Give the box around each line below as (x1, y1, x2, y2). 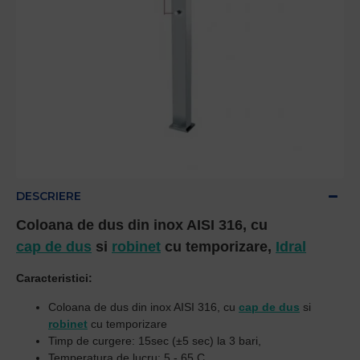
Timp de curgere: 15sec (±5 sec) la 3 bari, (48, 334, 264, 347)
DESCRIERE (16, 189, 81, 203)
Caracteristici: (16, 272, 92, 284)
